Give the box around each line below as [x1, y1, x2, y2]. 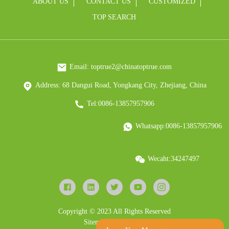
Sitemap [83, 218, 107, 226]
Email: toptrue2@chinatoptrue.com [70, 63, 172, 71]
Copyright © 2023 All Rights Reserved [58, 208, 171, 215]
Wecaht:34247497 [147, 155, 199, 163]
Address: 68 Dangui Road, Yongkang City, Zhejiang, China [35, 81, 207, 89]
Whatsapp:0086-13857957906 [135, 122, 222, 130]
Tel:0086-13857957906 [87, 100, 155, 107]
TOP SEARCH [93, 13, 136, 21]
